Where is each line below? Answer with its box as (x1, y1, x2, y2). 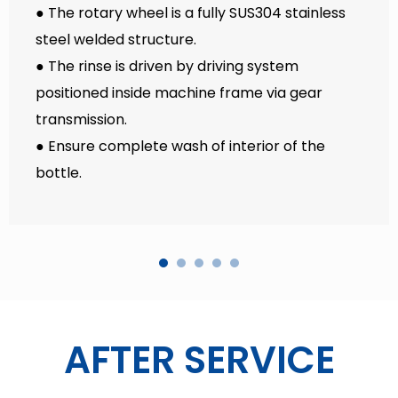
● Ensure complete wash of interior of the (36, 135, 325, 156)
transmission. (36, 108, 127, 130)
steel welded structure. (36, 28, 196, 50)
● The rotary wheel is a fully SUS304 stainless (36, 2, 346, 23)
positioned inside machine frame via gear (36, 82, 322, 103)
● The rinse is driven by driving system (36, 55, 298, 76)
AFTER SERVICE (63, 333, 335, 386)
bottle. (36, 162, 82, 183)
